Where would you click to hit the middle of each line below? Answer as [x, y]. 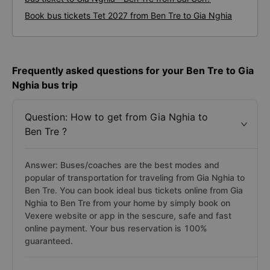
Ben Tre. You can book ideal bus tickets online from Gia [134, 190]
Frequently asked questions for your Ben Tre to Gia [133, 71]
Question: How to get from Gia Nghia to [116, 117]
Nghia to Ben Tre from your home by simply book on [127, 203]
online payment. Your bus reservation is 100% [116, 228]
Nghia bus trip [45, 85]
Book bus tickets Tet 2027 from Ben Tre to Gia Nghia [128, 15]
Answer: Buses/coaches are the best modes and [122, 165]
